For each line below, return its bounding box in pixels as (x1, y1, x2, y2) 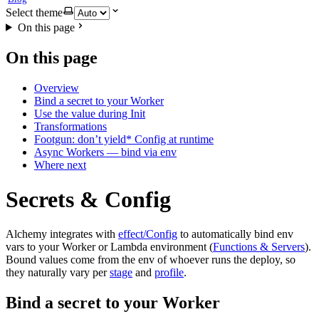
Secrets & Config (6, 186, 171, 212)
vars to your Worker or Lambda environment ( (6, 241, 213, 253)
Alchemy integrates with (6, 228, 118, 241)
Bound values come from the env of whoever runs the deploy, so (6, 253, 296, 266)
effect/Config (118, 228, 177, 241)
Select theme (6, 6, 63, 19)
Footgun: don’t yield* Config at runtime (34, 132, 214, 145)
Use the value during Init (34, 107, 145, 120)
